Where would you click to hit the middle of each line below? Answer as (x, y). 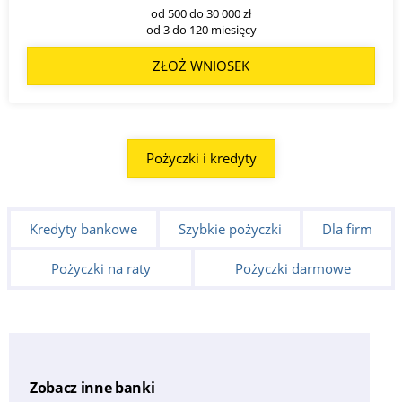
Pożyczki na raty (101, 268)
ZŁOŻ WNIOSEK (201, 65)
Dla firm (348, 228)
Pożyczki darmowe (293, 268)
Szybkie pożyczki (230, 228)
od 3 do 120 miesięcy (201, 29)
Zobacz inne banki (92, 387)
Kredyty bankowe (83, 228)
